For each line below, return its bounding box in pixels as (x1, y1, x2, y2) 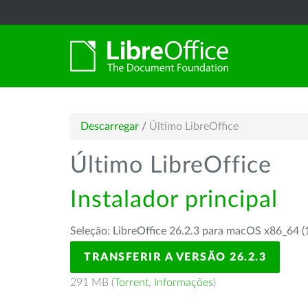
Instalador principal (70, 188, 278, 212)
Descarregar (80, 121, 139, 132)
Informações (154, 277, 213, 288)
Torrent (114, 277, 148, 288)
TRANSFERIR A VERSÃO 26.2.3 (84, 252, 266, 263)
